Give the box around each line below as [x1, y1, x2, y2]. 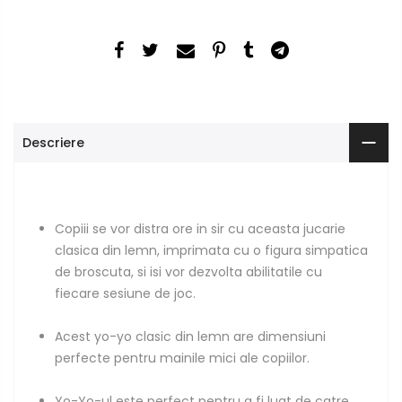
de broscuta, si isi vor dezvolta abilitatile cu [55, 262, 322, 281]
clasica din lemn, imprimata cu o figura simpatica [55, 240, 368, 259]
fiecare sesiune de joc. [55, 284, 196, 302]
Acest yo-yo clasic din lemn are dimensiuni [55, 327, 326, 345]
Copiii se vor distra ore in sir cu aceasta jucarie [55, 219, 345, 238]
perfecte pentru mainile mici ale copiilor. [55, 348, 310, 367]
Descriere [22, 133, 84, 152]
